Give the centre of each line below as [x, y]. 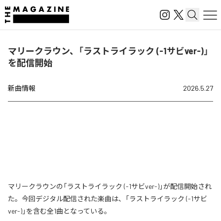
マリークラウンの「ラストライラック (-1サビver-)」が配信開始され [110, 186]
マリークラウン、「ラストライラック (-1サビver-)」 [108, 51]
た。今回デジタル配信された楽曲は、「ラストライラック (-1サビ [108, 199]
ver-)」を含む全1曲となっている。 [59, 211]
